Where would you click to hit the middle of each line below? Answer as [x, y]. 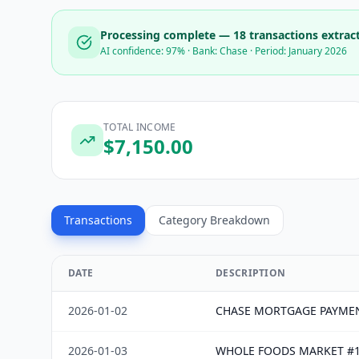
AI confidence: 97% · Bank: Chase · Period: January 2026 [224, 51]
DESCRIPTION [251, 273]
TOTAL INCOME [140, 127]
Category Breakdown [214, 220]
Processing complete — [167, 35]
